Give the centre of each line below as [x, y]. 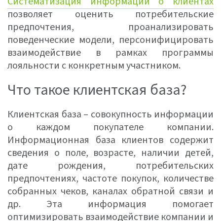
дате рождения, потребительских [110, 166]
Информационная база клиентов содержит [110, 140]
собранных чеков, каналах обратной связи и [110, 191]
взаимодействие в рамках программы [110, 53]
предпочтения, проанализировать [110, 27]
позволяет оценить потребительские [110, 14]
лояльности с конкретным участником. [94, 66]
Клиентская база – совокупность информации [110, 114]
